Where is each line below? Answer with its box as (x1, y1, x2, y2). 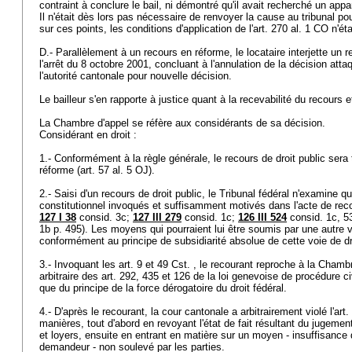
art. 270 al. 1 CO (253, 23, 328, 35)
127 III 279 (133, 211, 181, 223)
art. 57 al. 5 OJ (80, 164, 148, 176)
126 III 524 (238, 211, 287, 223)
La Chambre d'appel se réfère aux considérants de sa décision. (39, 117, 328, 129)
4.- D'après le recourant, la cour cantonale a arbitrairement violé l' (39, 306, 334, 317)
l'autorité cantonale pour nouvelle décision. (39, 70, 235, 82)
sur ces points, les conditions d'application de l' (39, 23, 253, 35)
